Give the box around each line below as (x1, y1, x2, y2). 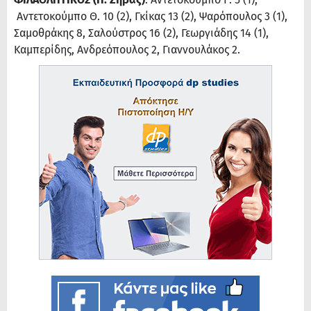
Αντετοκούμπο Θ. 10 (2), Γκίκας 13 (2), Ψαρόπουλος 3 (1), (14, 10, 287, 24)
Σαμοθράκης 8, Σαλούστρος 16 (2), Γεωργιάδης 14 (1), (14, 26, 269, 40)
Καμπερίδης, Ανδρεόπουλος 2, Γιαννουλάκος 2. (14, 43, 240, 57)
